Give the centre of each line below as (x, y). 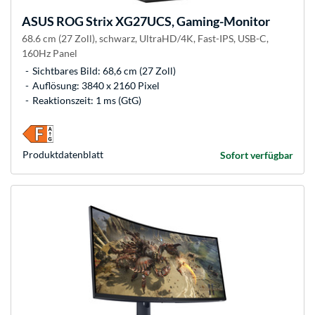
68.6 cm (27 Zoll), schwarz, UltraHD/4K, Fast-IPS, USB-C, (145, 39)
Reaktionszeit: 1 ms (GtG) (87, 101)
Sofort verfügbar (257, 155)
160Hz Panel (50, 53)
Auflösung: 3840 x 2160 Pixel (96, 86)
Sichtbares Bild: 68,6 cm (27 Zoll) (104, 71)
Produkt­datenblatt (63, 155)
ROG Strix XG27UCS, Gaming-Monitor (162, 21)
